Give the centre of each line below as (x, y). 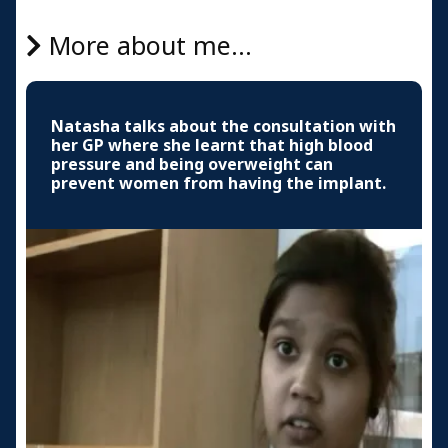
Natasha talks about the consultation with (223, 126)
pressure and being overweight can (192, 164)
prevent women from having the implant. (218, 183)
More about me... (147, 46)
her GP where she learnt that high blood (212, 145)
